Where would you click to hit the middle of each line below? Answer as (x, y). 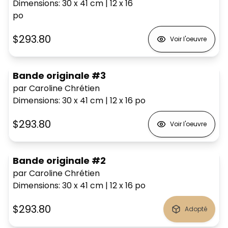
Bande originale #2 (59, 160)
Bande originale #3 (59, 75)
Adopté (196, 209)
